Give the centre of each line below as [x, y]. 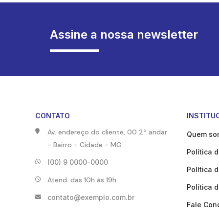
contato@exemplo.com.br [91, 197]
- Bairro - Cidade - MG [85, 144]
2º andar [152, 132]
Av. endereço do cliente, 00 [92, 132]
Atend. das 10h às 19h [82, 180]
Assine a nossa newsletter [124, 34]
